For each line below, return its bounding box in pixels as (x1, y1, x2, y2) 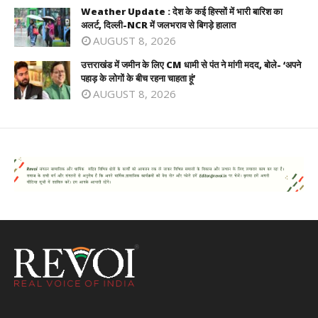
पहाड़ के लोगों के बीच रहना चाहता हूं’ (81, 71, 195, 84)
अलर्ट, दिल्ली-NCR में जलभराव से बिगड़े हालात (81, 18, 236, 32)
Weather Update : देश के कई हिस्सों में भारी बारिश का (81, 5, 283, 18)
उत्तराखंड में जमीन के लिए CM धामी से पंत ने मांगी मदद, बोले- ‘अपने (81, 57, 301, 71)
